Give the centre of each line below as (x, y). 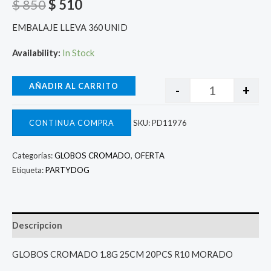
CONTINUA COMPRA (72, 122)
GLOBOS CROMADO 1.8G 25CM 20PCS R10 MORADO (122, 255)
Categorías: (33, 155)
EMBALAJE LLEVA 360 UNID (70, 28)
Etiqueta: (29, 170)
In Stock (78, 53)
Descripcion (37, 225)
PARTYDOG (67, 170)
